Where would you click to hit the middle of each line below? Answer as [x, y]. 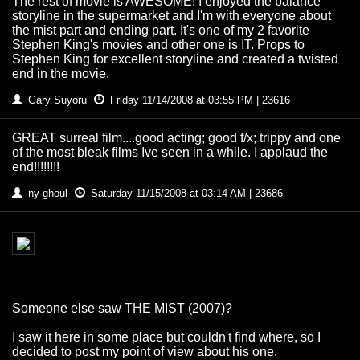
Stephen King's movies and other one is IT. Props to [158, 45]
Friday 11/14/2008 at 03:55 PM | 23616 [198, 100]
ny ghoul [48, 194]
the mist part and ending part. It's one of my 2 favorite [161, 31]
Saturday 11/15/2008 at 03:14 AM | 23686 [185, 194]
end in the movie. [61, 74]
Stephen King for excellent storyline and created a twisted [175, 59]
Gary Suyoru [57, 100]
